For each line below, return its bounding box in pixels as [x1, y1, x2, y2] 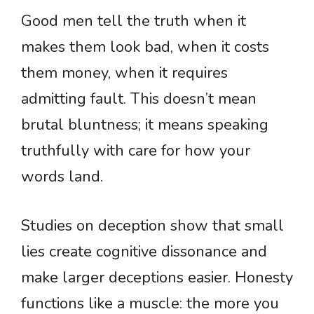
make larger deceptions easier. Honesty [21, 267, 293, 288]
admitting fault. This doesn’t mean [21, 88, 257, 109]
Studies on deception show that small [21, 215, 284, 236]
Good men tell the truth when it [21, 11, 246, 32]
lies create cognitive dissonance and [21, 241, 267, 262]
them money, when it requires [21, 62, 228, 83]
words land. [21, 166, 103, 187]
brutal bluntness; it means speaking [21, 114, 268, 135]
